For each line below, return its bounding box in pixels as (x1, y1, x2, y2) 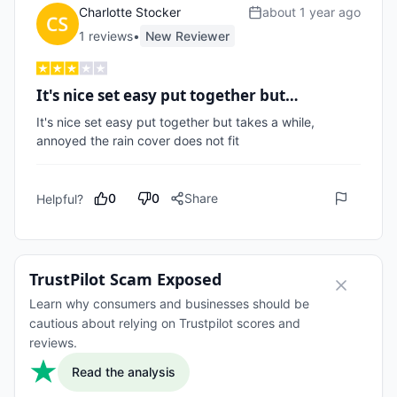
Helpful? (36, 191, 83, 206)
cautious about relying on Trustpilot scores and (29, 315, 300, 331)
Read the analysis (72, 364, 175, 379)
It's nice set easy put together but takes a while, (36, 114, 315, 129)
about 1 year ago (262, 4, 361, 19)
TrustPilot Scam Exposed (29, 269, 222, 290)
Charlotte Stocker (79, 4, 181, 19)
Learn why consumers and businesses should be (29, 296, 309, 311)
